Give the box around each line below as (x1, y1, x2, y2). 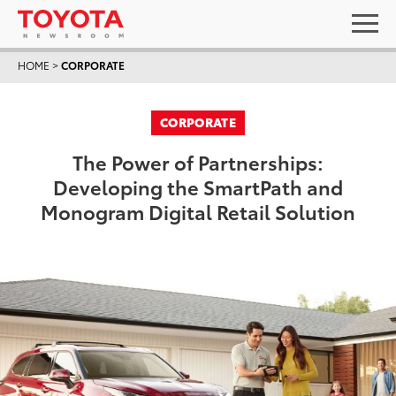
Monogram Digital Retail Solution (41, 197, 355, 225)
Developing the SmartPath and (53, 172, 343, 200)
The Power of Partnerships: (72, 148, 324, 175)
